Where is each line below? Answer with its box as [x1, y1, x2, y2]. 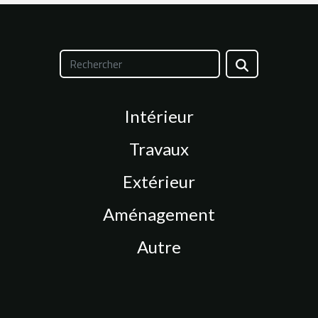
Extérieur [123, 170, 195, 192]
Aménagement [103, 203, 215, 224]
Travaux [129, 138, 189, 159]
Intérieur [124, 105, 194, 126]
